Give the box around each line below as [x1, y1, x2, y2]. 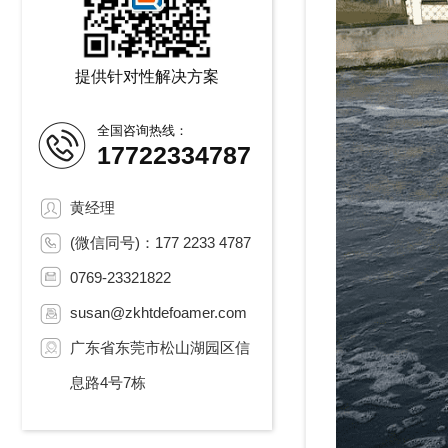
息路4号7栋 [70, 374, 146, 391]
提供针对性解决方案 [75, 68, 219, 85]
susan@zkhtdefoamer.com [70, 304, 247, 321]
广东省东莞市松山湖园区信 [70, 339, 250, 356]
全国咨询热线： [97, 123, 188, 138]
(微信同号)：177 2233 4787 [70, 234, 251, 251]
